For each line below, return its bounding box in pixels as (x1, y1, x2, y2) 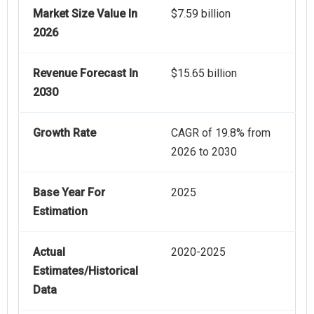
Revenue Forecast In (33, 67, 138, 81)
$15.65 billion (171, 67, 237, 81)
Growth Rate (33, 126, 96, 140)
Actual (33, 245, 65, 259)
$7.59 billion (171, 7, 231, 21)
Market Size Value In (33, 7, 137, 21)
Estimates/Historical (33, 264, 138, 278)
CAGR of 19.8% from (171, 126, 271, 140)
